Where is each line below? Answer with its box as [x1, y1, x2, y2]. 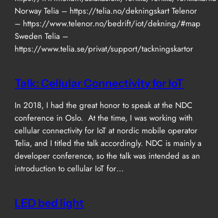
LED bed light [15, 196, 84, 210]
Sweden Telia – [15, 30, 69, 42]
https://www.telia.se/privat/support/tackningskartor [15, 42, 194, 54]
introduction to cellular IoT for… [15, 163, 124, 175]
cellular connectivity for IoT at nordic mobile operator [15, 125, 198, 137]
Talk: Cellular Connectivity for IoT [15, 76, 184, 90]
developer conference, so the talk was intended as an [15, 150, 200, 162]
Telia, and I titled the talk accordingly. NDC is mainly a [15, 137, 202, 149]
